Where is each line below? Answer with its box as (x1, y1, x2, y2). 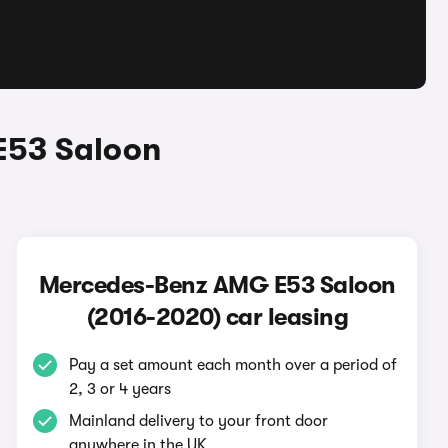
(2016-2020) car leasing (86, 303, 349, 331)
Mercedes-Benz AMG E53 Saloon (38, 271, 396, 299)
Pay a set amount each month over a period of (69, 356, 398, 374)
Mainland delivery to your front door (69, 412, 329, 430)
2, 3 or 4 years (69, 380, 172, 398)
